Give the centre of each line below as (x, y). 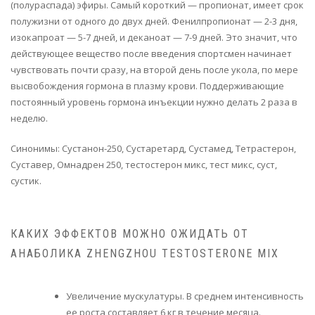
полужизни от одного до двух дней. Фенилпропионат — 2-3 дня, (154, 21)
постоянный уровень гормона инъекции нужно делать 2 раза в (154, 102)
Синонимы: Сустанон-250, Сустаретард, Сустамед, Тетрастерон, (153, 148)
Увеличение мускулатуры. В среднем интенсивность (185, 296)
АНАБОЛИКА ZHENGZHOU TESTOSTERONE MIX (145, 253)
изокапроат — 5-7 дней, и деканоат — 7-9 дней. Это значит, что (154, 37)
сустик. (26, 180)
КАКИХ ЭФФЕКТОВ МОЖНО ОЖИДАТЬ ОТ (130, 233)
